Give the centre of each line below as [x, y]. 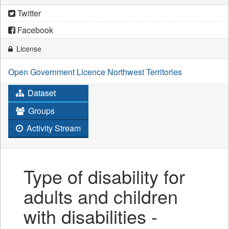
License [28, 49]
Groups [40, 111]
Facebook [34, 30]
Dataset [41, 93]
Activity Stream [53, 128]
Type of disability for [104, 176]
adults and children [101, 196]
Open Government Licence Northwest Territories [95, 72]
